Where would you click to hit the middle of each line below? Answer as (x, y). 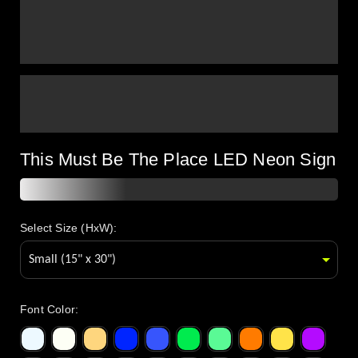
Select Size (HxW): (69, 228)
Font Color (48, 310)
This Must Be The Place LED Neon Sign (178, 160)
